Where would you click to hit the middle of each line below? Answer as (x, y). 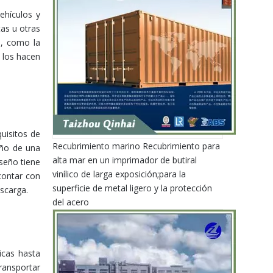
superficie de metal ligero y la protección (132, 188)
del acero (71, 202)
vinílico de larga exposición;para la (119, 174)
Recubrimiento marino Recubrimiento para (136, 146)
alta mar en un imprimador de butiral (125, 160)
